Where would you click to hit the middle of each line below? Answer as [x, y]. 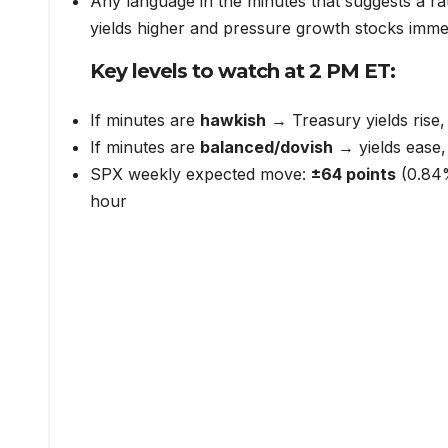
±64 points [353, 173]
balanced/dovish [266, 146]
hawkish [233, 119]
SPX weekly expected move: [200, 173]
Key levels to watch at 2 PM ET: [242, 71]
